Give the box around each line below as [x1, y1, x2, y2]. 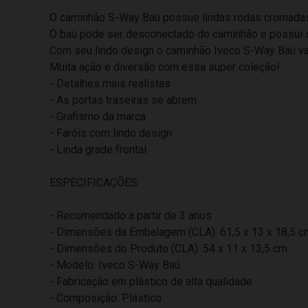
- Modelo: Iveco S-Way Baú [49, 258, 180, 272]
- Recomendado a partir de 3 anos [49, 209, 212, 223]
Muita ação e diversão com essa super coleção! [49, 60, 280, 74]
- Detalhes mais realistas [49, 77, 170, 91]
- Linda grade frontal [49, 143, 146, 157]
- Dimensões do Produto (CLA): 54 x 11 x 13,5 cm [49, 242, 287, 256]
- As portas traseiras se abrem [49, 93, 197, 107]
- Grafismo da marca [49, 110, 146, 124]
